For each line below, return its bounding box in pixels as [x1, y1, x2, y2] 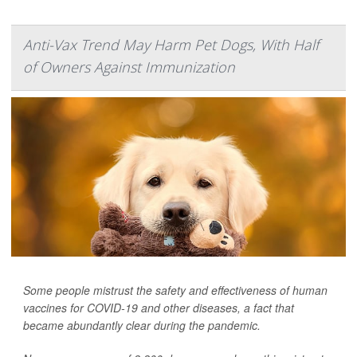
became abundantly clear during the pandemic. [23, 317, 261, 334]
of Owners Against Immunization [23, 57, 235, 77]
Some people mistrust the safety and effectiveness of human [23, 282, 328, 299]
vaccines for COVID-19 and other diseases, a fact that [23, 300, 294, 316]
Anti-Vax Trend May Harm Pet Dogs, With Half [23, 35, 319, 55]
